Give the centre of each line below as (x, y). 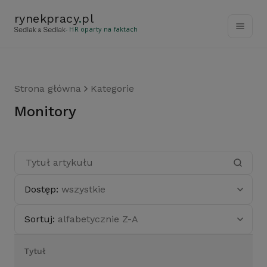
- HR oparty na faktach (102, 29)
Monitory (52, 111)
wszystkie (83, 189)
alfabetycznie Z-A (98, 219)
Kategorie (112, 89)
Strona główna (48, 89)
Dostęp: (43, 189)
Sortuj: (41, 219)
